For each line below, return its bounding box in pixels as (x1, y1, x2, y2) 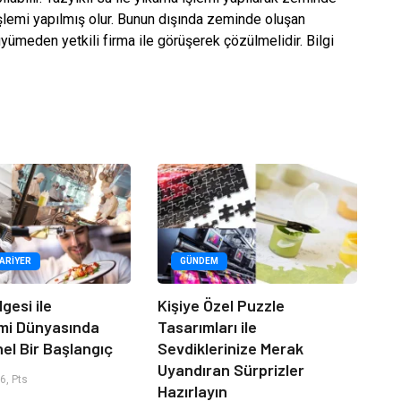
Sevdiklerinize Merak (157, 337, 303, 358)
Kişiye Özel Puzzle (157, 294, 285, 315)
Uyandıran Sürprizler (157, 359, 304, 380)
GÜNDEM (179, 255, 218, 266)
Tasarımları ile (157, 316, 257, 337)
